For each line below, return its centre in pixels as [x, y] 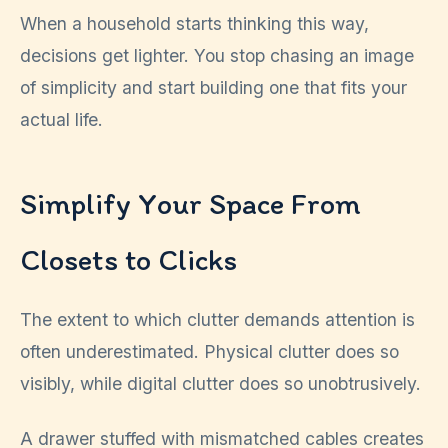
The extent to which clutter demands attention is [217, 320]
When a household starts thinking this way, [194, 24]
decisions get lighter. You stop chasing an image [217, 56]
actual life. [61, 120]
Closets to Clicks [128, 260]
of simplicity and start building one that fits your [213, 88]
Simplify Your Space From [190, 204]
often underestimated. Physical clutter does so [209, 352]
